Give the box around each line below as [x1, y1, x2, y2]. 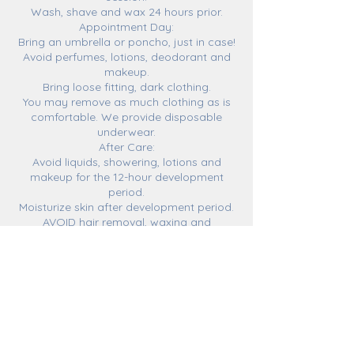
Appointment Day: [79, 20, 174, 34]
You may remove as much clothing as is [22, 95, 231, 109]
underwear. [97, 125, 156, 139]
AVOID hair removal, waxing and [42, 215, 211, 229]
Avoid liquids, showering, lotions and [32, 155, 221, 169]
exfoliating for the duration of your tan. [25, 230, 228, 244]
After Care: [98, 140, 155, 154]
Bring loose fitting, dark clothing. [42, 80, 211, 94]
